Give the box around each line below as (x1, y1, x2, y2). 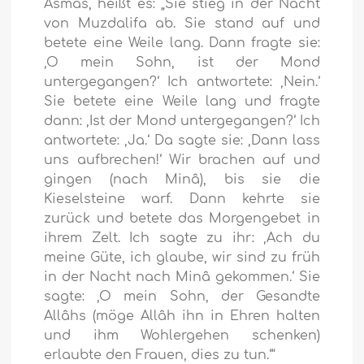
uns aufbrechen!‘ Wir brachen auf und (44, 153, 320, 168)
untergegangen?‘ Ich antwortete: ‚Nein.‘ (44, 75, 320, 90)
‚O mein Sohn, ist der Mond (44, 55, 320, 71)
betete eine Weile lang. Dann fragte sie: (44, 36, 320, 51)
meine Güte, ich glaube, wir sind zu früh (44, 250, 320, 266)
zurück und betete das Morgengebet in (44, 211, 320, 227)
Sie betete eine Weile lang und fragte (44, 94, 320, 110)
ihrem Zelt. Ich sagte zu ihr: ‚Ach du (44, 231, 320, 246)
